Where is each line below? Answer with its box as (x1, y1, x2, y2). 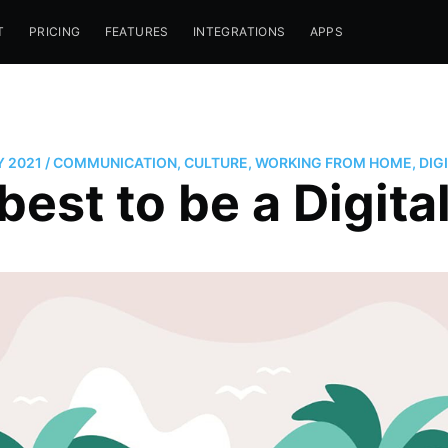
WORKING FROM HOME (255, 153, 412, 171)
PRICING (28, 24, 81, 39)
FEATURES (104, 24, 169, 39)
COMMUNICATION (53, 153, 177, 171)
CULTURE (184, 153, 248, 171)
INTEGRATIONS (192, 24, 286, 39)
